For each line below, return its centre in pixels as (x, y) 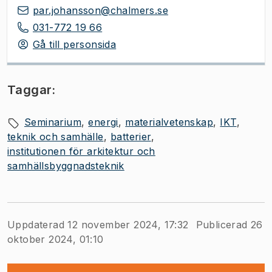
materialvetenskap (169, 122)
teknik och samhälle (56, 137)
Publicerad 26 (229, 225)
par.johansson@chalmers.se (100, 10)
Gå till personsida (75, 44)
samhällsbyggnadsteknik (66, 166)
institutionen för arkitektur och (81, 151)
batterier (131, 137)
